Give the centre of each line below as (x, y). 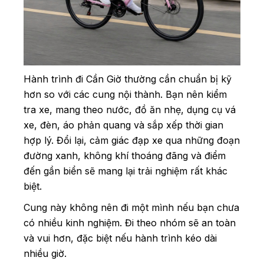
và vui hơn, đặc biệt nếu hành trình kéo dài (120, 238)
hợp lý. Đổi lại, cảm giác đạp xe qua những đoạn (132, 140)
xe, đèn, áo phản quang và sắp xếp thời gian (123, 125)
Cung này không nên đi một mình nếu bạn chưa (131, 207)
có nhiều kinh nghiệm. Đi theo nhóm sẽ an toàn (130, 222)
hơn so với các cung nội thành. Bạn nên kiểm (125, 94)
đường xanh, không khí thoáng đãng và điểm (125, 155)
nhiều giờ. (47, 253)
